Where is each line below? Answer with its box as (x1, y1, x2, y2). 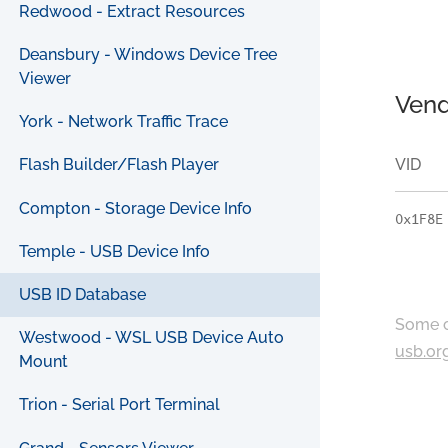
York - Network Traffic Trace (19, 112, 229, 132)
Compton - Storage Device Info (19, 198, 253, 218)
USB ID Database (19, 285, 147, 305)
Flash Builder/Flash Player (19, 155, 220, 175)
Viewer (19, 69, 72, 89)
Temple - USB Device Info (19, 241, 211, 261)
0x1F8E (395, 210, 444, 229)
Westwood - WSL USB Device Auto (19, 328, 285, 348)
